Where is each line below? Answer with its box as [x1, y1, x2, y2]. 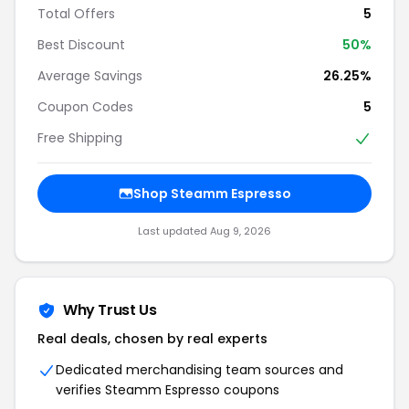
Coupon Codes [37, 97, 133, 116]
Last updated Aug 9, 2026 [138, 224, 271, 239]
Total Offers [37, 4, 115, 23]
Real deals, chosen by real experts [37, 330, 267, 349]
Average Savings [37, 66, 142, 85]
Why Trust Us [63, 299, 157, 321]
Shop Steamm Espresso [132, 184, 291, 204]
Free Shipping [37, 128, 122, 147]
